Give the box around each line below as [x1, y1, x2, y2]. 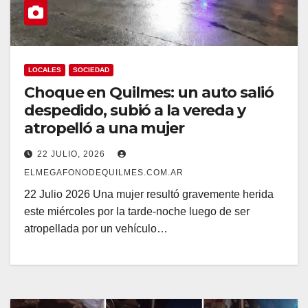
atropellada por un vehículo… [24, 222, 168, 234]
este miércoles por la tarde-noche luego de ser [24, 205, 250, 217]
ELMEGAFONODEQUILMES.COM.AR [24, 167, 184, 177]
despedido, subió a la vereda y [24, 100, 245, 120]
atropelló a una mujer [24, 118, 184, 137]
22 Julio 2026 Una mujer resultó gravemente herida [24, 188, 274, 200]
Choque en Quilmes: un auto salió [24, 82, 274, 102]
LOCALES [28, 65, 61, 74]
